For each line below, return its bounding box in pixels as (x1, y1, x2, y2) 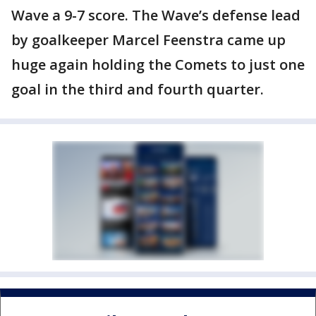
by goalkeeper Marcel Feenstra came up (11, 30, 286, 49)
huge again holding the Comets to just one (11, 55, 305, 74)
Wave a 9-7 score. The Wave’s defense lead (11, 6, 300, 25)
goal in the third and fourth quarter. (11, 80, 264, 99)
